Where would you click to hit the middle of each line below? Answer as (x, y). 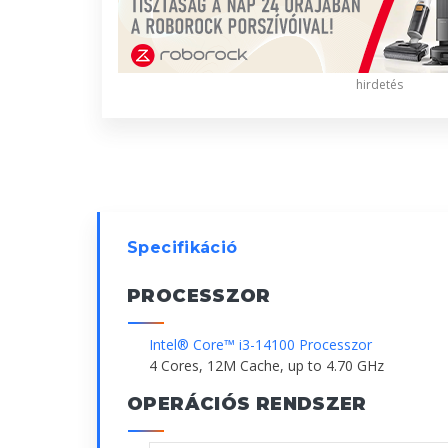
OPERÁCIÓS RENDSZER (247, 404)
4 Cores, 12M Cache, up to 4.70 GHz (266, 366)
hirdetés (379, 85)
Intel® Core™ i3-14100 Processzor (260, 345)
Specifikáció (182, 248)
